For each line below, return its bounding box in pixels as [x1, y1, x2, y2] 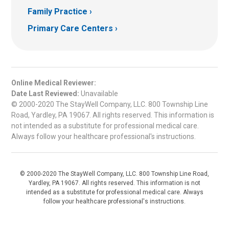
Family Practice [28, 7, 87, 17]
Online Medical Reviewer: [11, 78, 96, 87]
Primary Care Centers [28, 23, 113, 33]
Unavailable [79, 89, 118, 98]
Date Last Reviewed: [11, 89, 79, 98]
